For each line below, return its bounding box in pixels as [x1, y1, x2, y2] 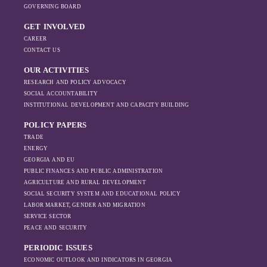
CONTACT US [24, 47, 60, 53]
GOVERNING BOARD [24, 4, 81, 10]
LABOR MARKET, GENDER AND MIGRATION [24, 202, 145, 208]
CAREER [24, 36, 47, 42]
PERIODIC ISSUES [24, 243, 92, 252]
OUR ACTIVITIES [24, 66, 89, 74]
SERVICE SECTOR [24, 213, 72, 219]
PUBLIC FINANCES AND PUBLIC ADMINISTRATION [24, 168, 163, 174]
